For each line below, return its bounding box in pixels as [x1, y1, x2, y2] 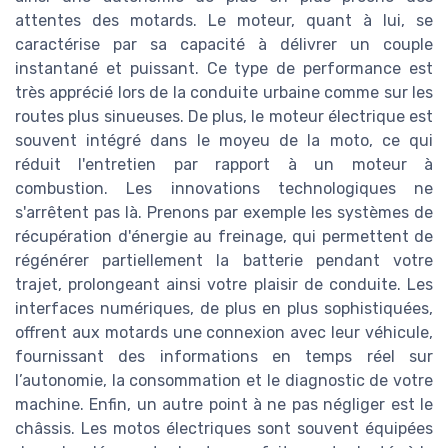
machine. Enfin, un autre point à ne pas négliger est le [15, 394, 433, 414]
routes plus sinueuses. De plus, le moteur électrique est [15, 106, 433, 126]
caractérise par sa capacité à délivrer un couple [15, 34, 433, 54]
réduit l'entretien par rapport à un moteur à [15, 154, 433, 174]
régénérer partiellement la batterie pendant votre [15, 250, 433, 270]
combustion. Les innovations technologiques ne [15, 178, 433, 198]
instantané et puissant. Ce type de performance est [15, 58, 433, 78]
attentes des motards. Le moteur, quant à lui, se [15, 10, 433, 30]
